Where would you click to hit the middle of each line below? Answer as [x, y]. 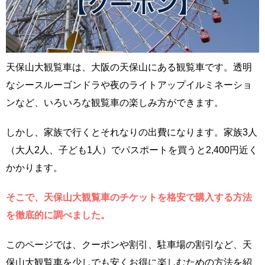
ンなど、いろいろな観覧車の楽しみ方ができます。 [115, 103]
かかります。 [34, 168]
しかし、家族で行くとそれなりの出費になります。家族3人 [132, 132]
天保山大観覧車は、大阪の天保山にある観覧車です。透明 [129, 67]
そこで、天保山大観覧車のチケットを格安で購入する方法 [129, 198]
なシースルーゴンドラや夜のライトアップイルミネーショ [129, 85]
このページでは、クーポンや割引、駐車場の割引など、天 [129, 245]
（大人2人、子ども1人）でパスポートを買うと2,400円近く [132, 150]
